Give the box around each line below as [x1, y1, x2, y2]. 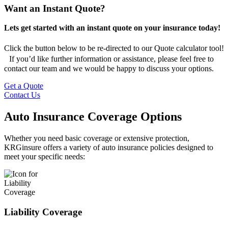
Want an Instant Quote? [4, 3, 105, 14]
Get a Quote [4, 81, 43, 91]
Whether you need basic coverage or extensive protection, [4, 134, 189, 143]
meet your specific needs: [4, 152, 85, 161]
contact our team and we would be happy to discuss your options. [4, 64, 214, 73]
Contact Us [4, 91, 40, 100]
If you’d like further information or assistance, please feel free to [4, 54, 214, 64]
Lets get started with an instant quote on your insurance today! [4, 23, 220, 33]
